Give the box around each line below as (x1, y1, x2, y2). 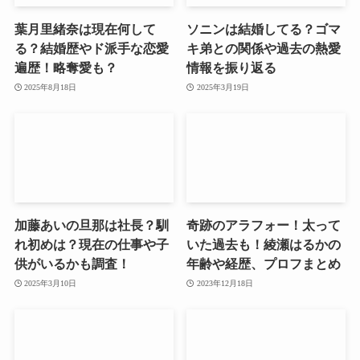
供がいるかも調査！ (14, 256, 130, 272)
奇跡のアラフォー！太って (186, 218, 342, 233)
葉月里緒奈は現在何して (14, 22, 156, 37)
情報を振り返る (186, 60, 277, 76)
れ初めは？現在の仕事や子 (14, 237, 169, 252)
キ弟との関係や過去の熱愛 (186, 41, 342, 56)
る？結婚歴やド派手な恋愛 (14, 41, 169, 56)
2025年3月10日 (24, 278, 77, 287)
